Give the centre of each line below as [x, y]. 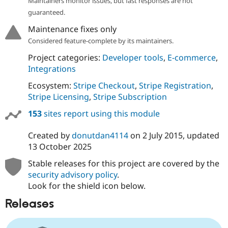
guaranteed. [46, 12]
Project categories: [65, 57]
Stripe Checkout [104, 85]
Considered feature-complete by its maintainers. [101, 40]
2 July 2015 [162, 135]
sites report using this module [101, 113]
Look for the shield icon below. [87, 186]
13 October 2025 [60, 146]
